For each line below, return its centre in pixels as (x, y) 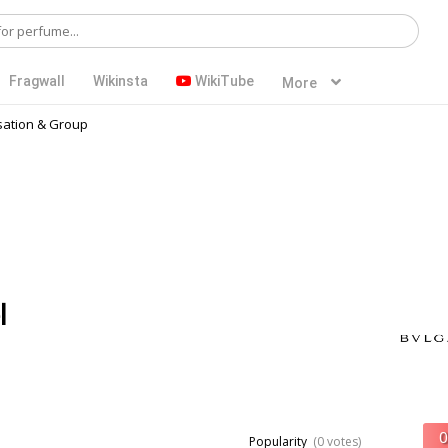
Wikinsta (120, 81)
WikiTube (223, 81)
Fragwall (37, 81)
